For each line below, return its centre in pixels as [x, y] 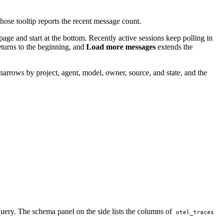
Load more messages [121, 47]
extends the [174, 47]
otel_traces [195, 212]
